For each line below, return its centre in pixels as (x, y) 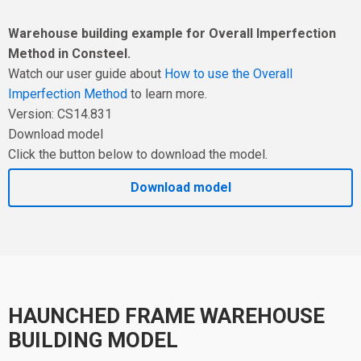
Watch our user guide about (86, 73)
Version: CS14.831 (60, 114)
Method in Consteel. (69, 53)
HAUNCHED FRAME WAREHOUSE (166, 316)
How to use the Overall (228, 73)
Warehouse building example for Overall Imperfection (172, 33)
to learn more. (167, 93)
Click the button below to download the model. (138, 154)
